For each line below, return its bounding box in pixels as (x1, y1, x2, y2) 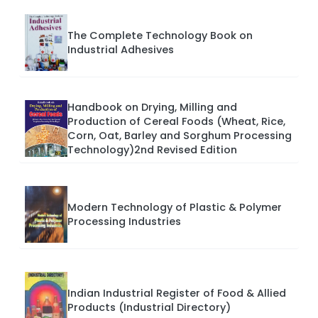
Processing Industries (67, 214, 181, 229)
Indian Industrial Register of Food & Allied (67, 285, 286, 300)
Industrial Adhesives (67, 42, 174, 57)
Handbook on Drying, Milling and (67, 99, 237, 114)
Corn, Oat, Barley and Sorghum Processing (67, 128, 292, 143)
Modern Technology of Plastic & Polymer (67, 199, 282, 214)
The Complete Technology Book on (67, 28, 253, 43)
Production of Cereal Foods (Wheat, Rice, (67, 114, 285, 128)
